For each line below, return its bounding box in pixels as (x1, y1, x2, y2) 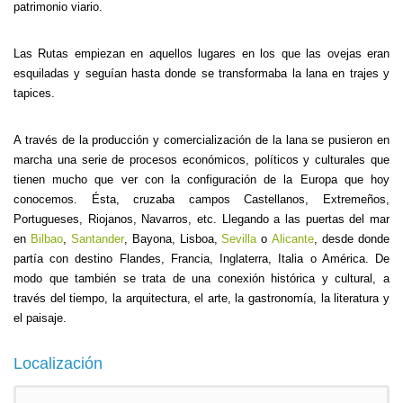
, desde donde (314, 232, 390, 246)
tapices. (13, 86, 55, 100)
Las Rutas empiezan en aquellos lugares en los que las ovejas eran (13, 47, 390, 60)
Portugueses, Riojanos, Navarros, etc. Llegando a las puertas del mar (13, 212, 390, 226)
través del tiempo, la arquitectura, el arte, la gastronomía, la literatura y (13, 291, 390, 305)
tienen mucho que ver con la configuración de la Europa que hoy (13, 173, 390, 186)
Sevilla (221, 232, 257, 246)
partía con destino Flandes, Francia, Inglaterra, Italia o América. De (13, 252, 390, 265)
